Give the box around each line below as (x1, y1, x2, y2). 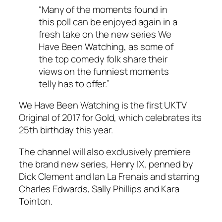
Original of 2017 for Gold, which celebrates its (19, 111, 202, 124)
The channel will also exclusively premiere (19, 145, 191, 158)
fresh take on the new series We (39, 27, 171, 41)
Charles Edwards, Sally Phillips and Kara (19, 182, 179, 195)
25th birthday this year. (19, 123, 113, 137)
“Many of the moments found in (39, 2, 168, 16)
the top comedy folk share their (39, 52, 167, 65)
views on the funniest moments (39, 64, 169, 78)
